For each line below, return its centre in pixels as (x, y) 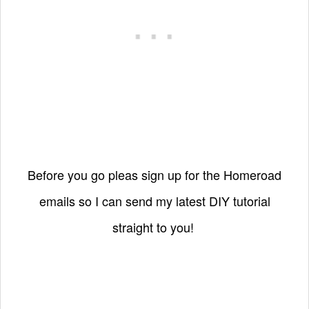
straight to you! (154, 227)
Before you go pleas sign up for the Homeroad (154, 175)
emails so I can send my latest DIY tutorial (154, 201)
